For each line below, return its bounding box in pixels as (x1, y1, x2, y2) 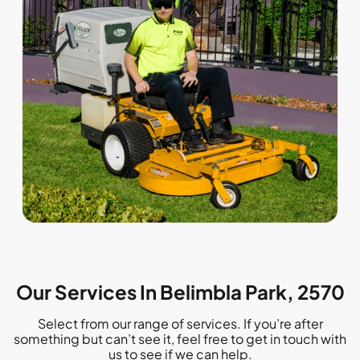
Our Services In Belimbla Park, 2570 (15, 279, 345, 304)
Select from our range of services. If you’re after (37, 314, 323, 332)
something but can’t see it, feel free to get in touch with (14, 329, 346, 347)
